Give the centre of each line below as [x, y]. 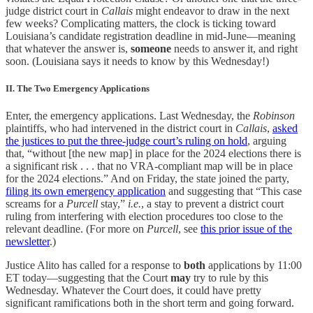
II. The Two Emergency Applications [78, 89]
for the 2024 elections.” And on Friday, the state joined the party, [147, 179]
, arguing [267, 141]
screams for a [36, 204]
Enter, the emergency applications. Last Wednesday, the [129, 116]
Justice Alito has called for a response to [95, 265]
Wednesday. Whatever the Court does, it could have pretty [133, 291]
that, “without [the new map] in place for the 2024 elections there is [153, 154]
